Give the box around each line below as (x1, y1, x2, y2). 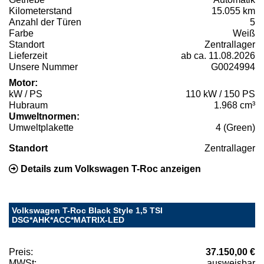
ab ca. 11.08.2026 (181, 50, 255, 61)
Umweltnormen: (9, 111, 80, 121)
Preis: (9, 246, 33, 257)
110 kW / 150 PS (186, 88, 255, 99)
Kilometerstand (9, 5, 72, 16)
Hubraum (9, 100, 48, 110)
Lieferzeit (9, 50, 47, 61)
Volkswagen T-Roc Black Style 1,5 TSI (12, 205, 163, 215)
